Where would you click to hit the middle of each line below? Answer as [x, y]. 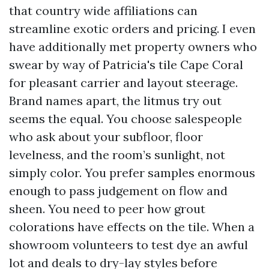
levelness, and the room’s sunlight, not [117, 155]
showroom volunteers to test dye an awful [128, 245]
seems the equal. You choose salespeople [125, 119]
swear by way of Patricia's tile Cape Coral [126, 65]
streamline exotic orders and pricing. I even [132, 29]
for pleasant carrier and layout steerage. [123, 83]
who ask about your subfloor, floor [106, 137]
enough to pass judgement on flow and [118, 191]
